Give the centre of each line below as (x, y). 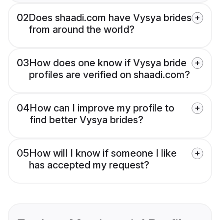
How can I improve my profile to (102, 108)
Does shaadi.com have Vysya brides (110, 18)
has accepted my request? (89, 165)
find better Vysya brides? (86, 120)
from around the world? (82, 30)
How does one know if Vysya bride (108, 63)
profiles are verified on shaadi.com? (110, 75)
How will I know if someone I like (103, 153)
